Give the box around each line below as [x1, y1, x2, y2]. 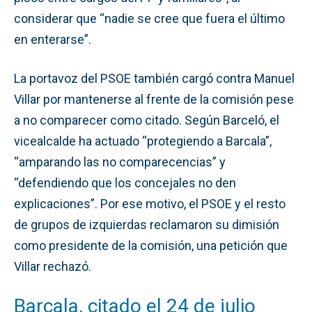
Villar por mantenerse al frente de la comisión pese [14, 91, 294, 107]
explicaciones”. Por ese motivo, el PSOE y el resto [14, 196, 286, 211]
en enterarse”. [14, 31, 91, 47]
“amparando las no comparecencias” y [14, 154, 226, 169]
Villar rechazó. [14, 258, 91, 274]
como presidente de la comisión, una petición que [14, 237, 288, 253]
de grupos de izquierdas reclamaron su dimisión [14, 217, 279, 232]
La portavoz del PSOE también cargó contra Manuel [14, 70, 295, 86]
